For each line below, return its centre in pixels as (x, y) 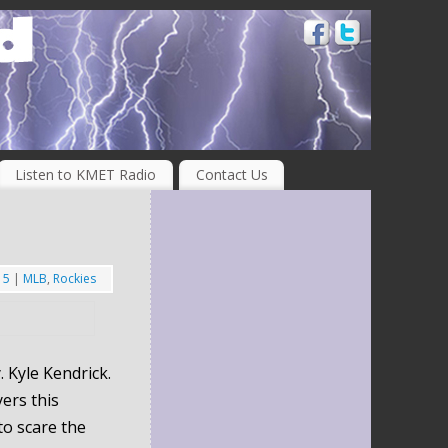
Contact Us (231, 174)
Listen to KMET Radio (85, 174)
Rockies (74, 278)
